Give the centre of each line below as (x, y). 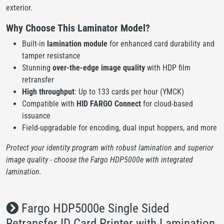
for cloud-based (167, 103)
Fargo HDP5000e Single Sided (94, 208)
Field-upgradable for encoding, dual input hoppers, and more (119, 127)
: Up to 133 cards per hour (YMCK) (129, 91)
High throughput (48, 91)
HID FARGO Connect (109, 103)
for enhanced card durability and (161, 43)
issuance (36, 115)
